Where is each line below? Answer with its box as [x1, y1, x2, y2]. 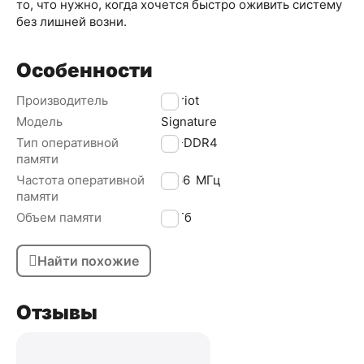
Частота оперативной [16, 172, 145, 188]
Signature [161, 114, 217, 130]
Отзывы [16, 301, 97, 325]
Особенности [16, 58, 153, 83]
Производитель [16, 93, 108, 109]
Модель [16, 114, 63, 130]
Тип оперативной [16, 135, 119, 151]
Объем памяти [16, 210, 102, 226]
